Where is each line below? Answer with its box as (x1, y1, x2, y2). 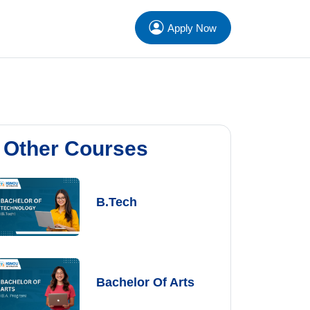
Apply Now (167, 21, 217, 34)
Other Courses (3, 137, 148, 160)
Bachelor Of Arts (96, 275, 195, 290)
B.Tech (96, 195, 138, 209)
